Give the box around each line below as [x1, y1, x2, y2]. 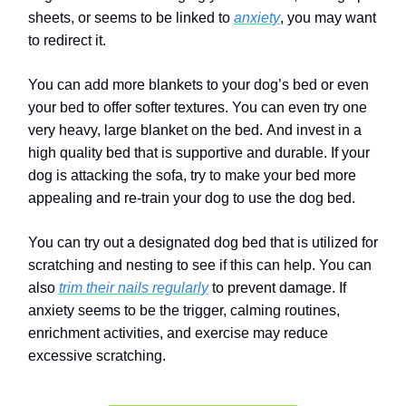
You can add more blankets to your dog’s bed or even [28, 77, 369, 93]
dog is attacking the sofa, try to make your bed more [28, 168, 356, 184]
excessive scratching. [28, 348, 166, 364]
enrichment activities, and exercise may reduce [28, 325, 328, 342]
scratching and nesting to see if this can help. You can [28, 257, 372, 274]
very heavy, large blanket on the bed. [28, 122, 263, 139]
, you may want [280, 10, 376, 26]
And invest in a [266, 122, 362, 139]
